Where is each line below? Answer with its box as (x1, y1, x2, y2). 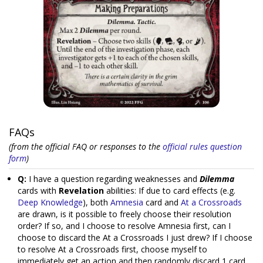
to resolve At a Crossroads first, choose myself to (18, 244, 207, 255)
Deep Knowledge (18, 197, 83, 208)
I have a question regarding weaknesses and (26, 173, 200, 184)
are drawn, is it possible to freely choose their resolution (18, 208, 231, 220)
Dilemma (200, 173, 234, 184)
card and (143, 197, 181, 208)
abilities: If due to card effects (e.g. (104, 185, 235, 196)
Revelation (59, 185, 104, 196)
